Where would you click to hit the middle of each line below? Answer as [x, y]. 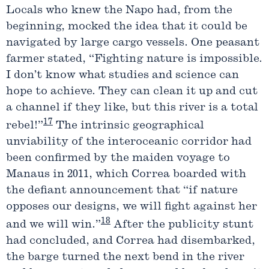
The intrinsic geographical [128, 126]
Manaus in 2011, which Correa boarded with [126, 175]
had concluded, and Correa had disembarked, [131, 241]
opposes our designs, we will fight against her [131, 207]
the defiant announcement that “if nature [122, 191]
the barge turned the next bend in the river [125, 258]
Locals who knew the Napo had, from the [119, 11]
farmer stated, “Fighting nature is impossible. [134, 59]
